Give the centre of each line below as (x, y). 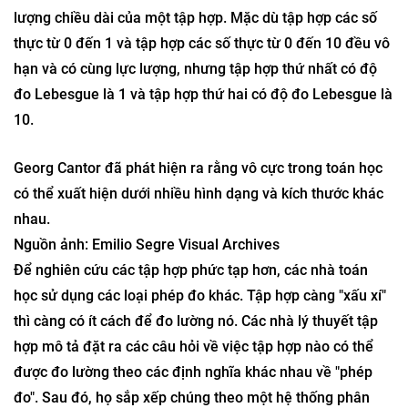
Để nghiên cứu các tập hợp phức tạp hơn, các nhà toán (191, 361)
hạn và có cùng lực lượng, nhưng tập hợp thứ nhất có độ (195, 137)
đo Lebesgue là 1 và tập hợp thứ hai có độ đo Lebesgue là (203, 163)
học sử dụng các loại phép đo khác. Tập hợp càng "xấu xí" (200, 387)
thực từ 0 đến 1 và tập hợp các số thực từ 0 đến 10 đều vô (202, 112)
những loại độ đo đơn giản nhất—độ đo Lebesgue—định (195, 61)
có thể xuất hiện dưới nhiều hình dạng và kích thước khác (199, 285)
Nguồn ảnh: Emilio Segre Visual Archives (147, 336)
